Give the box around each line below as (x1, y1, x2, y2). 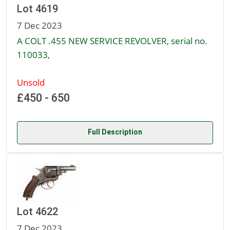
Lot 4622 (17, 205, 58, 218)
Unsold (17, 76, 45, 89)
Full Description (88, 128, 142, 137)
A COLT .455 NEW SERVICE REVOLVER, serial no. (17, 34, 207, 47)
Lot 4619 (17, 3, 58, 15)
